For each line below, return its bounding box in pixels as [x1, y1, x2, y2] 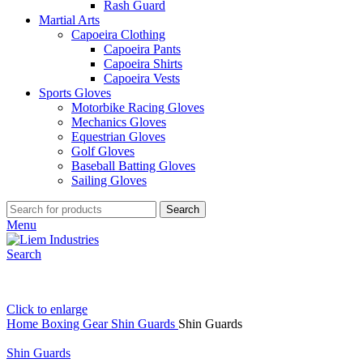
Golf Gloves [71, 144, 135, 158]
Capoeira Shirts [104, 57, 182, 70]
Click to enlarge [6, 302, 88, 316]
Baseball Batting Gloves [71, 159, 195, 173]
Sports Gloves [39, 86, 111, 100]
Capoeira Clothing [71, 28, 165, 41]
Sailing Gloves [71, 173, 147, 187]
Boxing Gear [41, 317, 111, 331]
